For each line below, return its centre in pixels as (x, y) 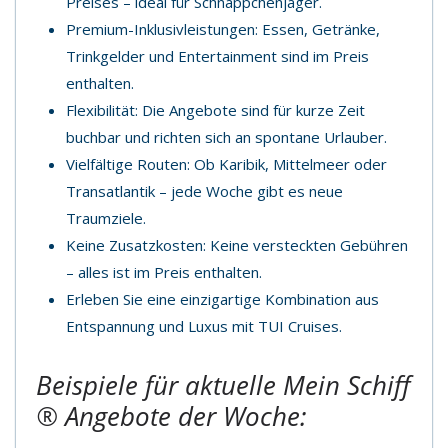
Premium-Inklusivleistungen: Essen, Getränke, (223, 28)
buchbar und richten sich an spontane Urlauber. (226, 136)
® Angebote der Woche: (171, 415)
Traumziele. (106, 217)
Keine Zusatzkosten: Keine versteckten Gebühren (237, 244)
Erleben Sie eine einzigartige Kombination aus (222, 298)
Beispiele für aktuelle (159, 384)
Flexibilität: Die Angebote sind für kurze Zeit (215, 109)
